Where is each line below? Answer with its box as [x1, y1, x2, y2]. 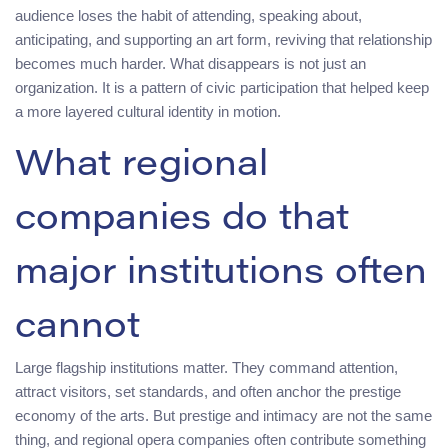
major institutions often [15, 256, 427, 293]
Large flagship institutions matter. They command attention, [15, 358, 398, 376]
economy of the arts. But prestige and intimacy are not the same [15, 406, 432, 424]
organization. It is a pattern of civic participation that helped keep [15, 78, 429, 96]
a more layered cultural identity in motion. [15, 102, 281, 120]
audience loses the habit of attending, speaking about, [15, 6, 362, 24]
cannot [15, 310, 140, 347]
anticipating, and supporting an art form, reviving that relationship [15, 30, 432, 48]
